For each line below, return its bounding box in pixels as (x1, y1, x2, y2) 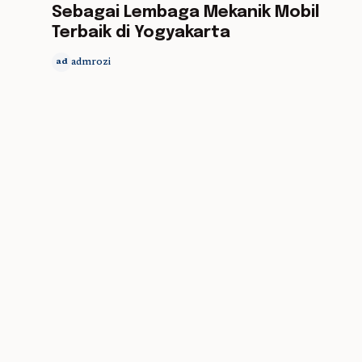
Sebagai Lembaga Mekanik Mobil (52, 4, 319, 21)
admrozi (71, 57, 111, 67)
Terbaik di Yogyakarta (52, 24, 230, 41)
